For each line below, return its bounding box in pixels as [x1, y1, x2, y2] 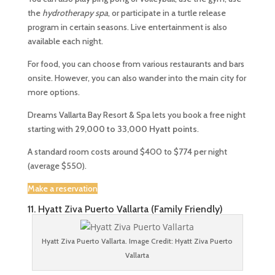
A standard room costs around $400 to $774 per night [27, 146, 227, 157]
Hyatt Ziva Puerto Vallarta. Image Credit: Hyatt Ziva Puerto [42, 236, 233, 246]
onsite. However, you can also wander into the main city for [27, 72, 246, 83]
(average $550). [27, 160, 87, 171]
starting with [27, 123, 73, 134]
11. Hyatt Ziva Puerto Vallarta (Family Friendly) [27, 203, 223, 215]
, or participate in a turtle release [107, 7, 226, 18]
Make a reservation [27, 183, 98, 194]
